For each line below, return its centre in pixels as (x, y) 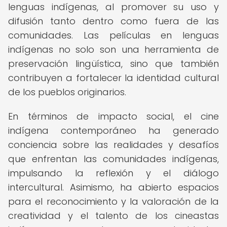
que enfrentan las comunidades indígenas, (113, 159)
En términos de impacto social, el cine (113, 116)
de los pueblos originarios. (67, 92)
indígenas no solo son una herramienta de (113, 49)
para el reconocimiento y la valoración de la (113, 201)
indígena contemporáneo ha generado (113, 130)
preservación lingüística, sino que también (113, 64)
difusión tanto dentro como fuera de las (113, 21)
